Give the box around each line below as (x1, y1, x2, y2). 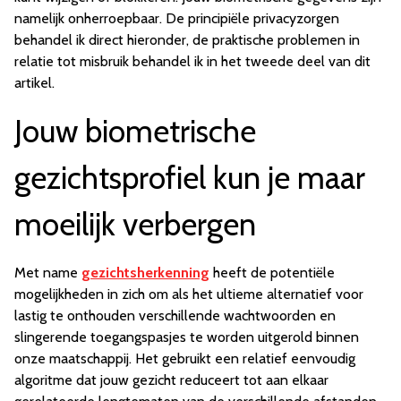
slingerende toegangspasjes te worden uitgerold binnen (14, 328, 359, 346)
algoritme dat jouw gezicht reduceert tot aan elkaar (14, 371, 328, 389)
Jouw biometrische (14, 112, 256, 151)
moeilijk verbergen (14, 205, 256, 244)
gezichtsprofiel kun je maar (14, 158, 365, 198)
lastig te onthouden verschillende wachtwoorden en (14, 307, 336, 325)
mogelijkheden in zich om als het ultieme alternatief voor (14, 286, 363, 303)
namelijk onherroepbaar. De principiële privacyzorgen (14, 10, 339, 28)
